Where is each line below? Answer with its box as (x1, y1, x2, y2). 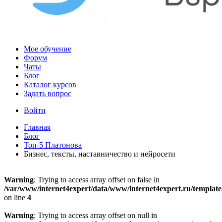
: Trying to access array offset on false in (34, 175, 160, 184)
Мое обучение (24, 45, 71, 53)
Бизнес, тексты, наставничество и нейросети (24, 150, 175, 158)
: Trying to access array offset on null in (34, 211, 157, 220)
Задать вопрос (24, 89, 71, 98)
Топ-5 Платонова (24, 141, 82, 149)
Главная (24, 123, 51, 131)
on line (4, 193, 27, 202)
